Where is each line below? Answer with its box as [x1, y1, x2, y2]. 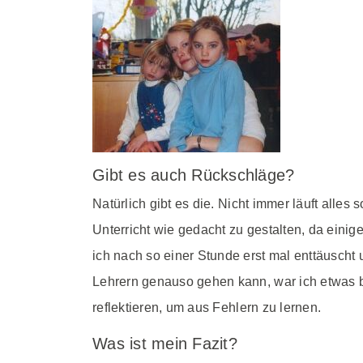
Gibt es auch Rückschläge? [92, 166, 295, 184]
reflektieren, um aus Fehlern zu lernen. [92, 301, 322, 314]
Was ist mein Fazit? [92, 335, 237, 352]
